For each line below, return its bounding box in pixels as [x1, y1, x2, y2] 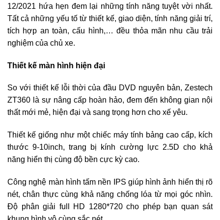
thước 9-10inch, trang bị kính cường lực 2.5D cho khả [7, 143, 213, 152]
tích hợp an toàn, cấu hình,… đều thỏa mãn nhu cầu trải [7, 26, 213, 35]
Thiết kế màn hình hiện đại [7, 61, 105, 70]
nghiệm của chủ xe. [7, 38, 75, 47]
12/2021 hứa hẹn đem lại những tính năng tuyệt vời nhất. [7, 1, 213, 10]
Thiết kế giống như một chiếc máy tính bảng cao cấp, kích [7, 131, 213, 139]
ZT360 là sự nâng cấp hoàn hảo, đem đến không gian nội [7, 96, 213, 105]
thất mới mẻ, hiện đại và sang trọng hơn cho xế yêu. [7, 108, 188, 117]
